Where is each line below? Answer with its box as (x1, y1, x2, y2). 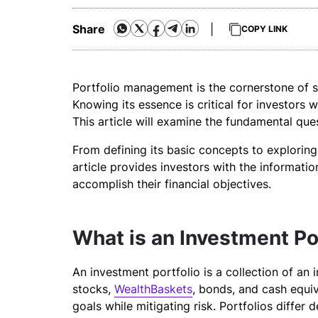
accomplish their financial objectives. (72, 177, 271, 191)
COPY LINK (241, 23, 287, 34)
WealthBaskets (114, 282, 192, 296)
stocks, (72, 282, 114, 296)
